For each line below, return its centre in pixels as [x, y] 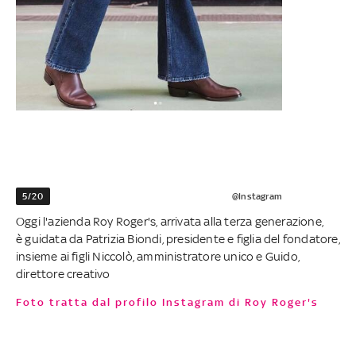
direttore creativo [63, 273]
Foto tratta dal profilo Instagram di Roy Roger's [171, 302]
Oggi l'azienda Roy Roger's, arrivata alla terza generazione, [170, 221]
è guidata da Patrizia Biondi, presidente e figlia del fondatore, [178, 238]
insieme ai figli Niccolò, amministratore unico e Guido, [158, 256]
